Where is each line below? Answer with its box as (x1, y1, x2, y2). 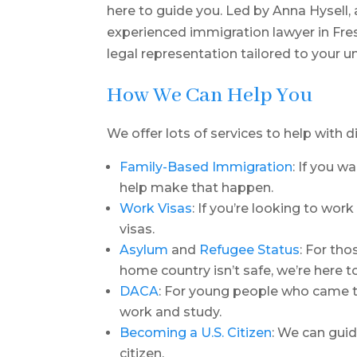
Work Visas (120, 201, 193, 216)
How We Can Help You (107, 82, 313, 109)
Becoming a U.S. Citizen (120, 325, 273, 340)
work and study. (120, 304, 222, 320)
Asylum (120, 242, 169, 257)
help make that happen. (120, 180, 274, 195)
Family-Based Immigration (120, 159, 293, 175)
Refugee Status (199, 242, 300, 257)
